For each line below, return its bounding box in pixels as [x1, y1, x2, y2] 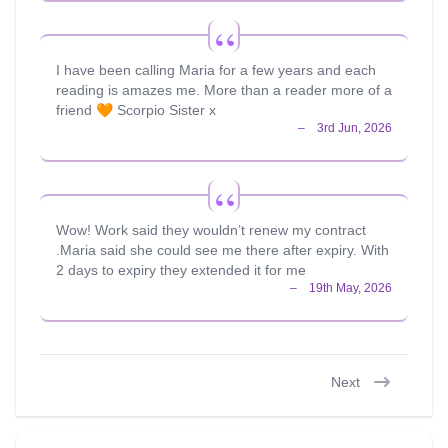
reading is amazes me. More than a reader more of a [56, 82, 392, 98]
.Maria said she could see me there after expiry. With [56, 242, 389, 258]
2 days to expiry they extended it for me [56, 262, 306, 278]
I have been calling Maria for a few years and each [56, 62, 376, 78]
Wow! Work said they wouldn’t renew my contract [56, 222, 366, 238]
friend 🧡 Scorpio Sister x [56, 102, 216, 118]
